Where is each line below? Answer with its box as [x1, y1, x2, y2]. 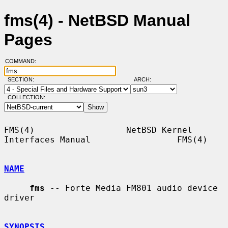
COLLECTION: [7, 94, 45, 101]
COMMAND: [5, 58, 42, 65]
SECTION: [7, 76, 39, 83]
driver [4, 192, 35, 203]
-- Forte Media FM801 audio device [45, 183, 218, 193]
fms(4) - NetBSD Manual [4, 11, 190, 30]
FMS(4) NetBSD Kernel [4, 125, 192, 135]
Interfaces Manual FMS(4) [4, 134, 208, 145]
